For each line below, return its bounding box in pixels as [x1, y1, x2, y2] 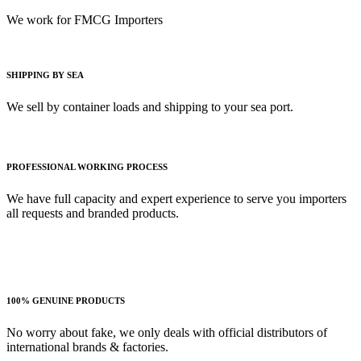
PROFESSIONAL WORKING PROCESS [6, 161, 168, 172]
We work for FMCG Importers [6, 13, 163, 27]
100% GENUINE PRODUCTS [6, 295, 125, 305]
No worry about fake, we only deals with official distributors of [6, 325, 327, 339]
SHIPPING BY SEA [6, 69, 84, 80]
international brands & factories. [6, 339, 168, 354]
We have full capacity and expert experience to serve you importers [6, 191, 346, 205]
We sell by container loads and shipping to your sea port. [6, 99, 293, 114]
